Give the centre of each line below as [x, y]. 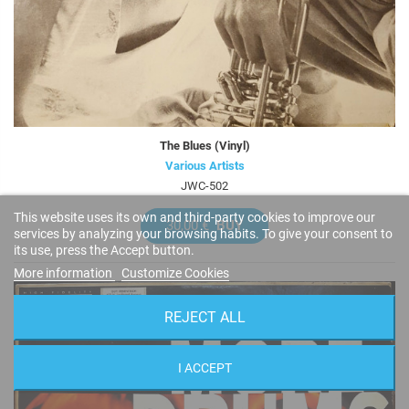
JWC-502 [204, 186]
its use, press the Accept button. [104, 250]
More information [64, 273]
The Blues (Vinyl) [204, 146]
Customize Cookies [175, 273]
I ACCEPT [204, 368]
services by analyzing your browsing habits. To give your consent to [203, 234]
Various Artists [204, 166]
